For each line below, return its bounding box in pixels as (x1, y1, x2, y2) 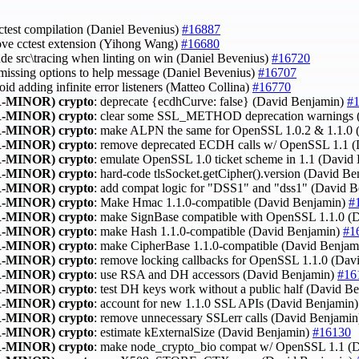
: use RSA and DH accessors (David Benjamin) (94, 267, 337, 281)
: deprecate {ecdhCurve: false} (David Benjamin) (94, 94, 347, 108)
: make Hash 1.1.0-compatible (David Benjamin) (94, 224, 343, 238)
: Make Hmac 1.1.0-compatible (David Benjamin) (94, 195, 349, 209)
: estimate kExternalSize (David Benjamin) (94, 325, 313, 339)
